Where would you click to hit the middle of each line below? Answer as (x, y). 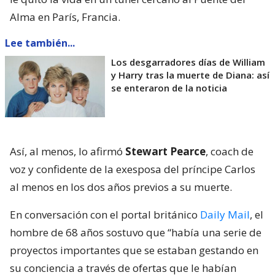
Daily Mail (225, 214)
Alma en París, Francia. (65, 17)
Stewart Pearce (165, 151)
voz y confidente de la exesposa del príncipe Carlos (133, 169)
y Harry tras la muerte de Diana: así (190, 75)
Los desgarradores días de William (188, 62)
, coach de (230, 151)
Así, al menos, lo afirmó (68, 151)
